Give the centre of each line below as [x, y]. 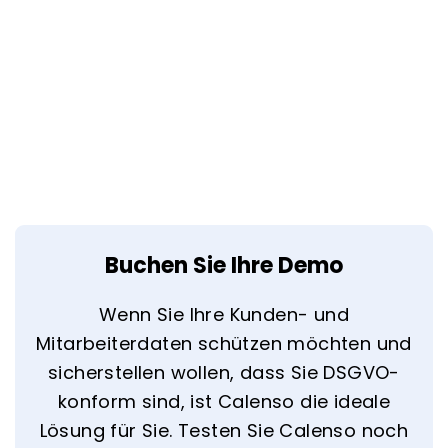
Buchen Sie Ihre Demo [224, 266]
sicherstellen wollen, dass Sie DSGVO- [224, 373]
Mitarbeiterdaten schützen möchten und [224, 344]
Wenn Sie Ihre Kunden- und [224, 315]
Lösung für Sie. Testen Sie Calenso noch [224, 431]
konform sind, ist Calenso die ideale [224, 402]
